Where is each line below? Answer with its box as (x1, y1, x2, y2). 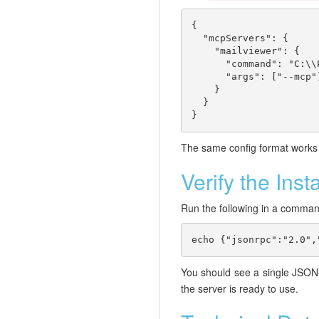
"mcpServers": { (192, 33, 288, 44)
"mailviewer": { (192, 46, 300, 57)
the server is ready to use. (181, 281, 298, 296)
